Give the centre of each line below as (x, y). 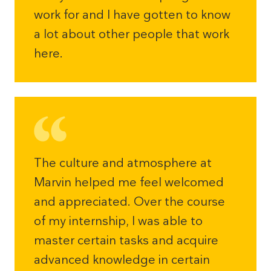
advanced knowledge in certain (122, 260)
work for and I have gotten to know (132, 15)
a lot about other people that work (132, 34)
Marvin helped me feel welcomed (129, 182)
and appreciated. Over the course (129, 201)
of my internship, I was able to (118, 221)
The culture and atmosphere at (123, 163)
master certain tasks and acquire (126, 240)
